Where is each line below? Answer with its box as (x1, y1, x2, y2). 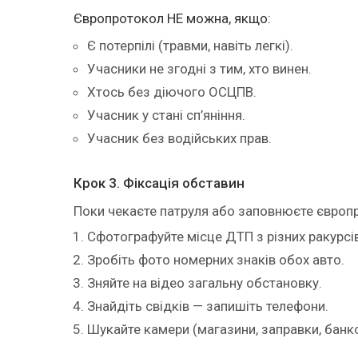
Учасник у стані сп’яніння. (87, 107, 245, 124)
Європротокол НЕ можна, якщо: (74, 10, 271, 26)
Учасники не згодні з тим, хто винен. (87, 61, 312, 78)
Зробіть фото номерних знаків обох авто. (87, 252, 344, 268)
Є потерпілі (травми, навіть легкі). (87, 38, 293, 54)
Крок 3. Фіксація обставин (74, 175, 245, 192)
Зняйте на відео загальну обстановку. (87, 275, 322, 291)
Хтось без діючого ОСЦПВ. (87, 84, 257, 101)
